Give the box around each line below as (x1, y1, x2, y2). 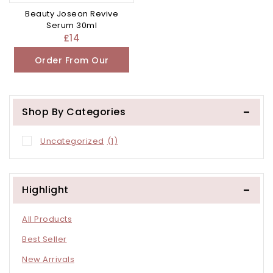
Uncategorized (40, 135, 104, 147)
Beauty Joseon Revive (25, 7, 118, 19)
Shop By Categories (22, 104, 126, 119)
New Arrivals (22, 253, 74, 266)
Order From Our (34, 54, 109, 66)
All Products (22, 213, 72, 225)
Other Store (44, 71, 99, 83)
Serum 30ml (46, 19, 97, 31)
